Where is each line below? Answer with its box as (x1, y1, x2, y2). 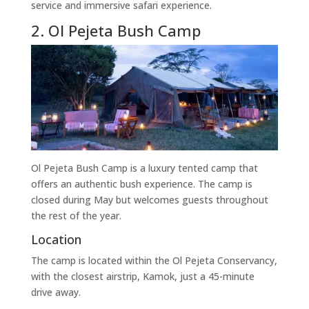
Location (30, 231, 81, 248)
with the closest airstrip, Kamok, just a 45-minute (30, 270, 255, 283)
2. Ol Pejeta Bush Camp (30, 19, 201, 41)
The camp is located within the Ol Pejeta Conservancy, (30, 254, 277, 268)
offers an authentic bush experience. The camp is (30, 177, 252, 191)
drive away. (30, 286, 81, 299)
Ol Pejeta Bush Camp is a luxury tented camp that (30, 161, 258, 175)
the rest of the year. (30, 209, 121, 223)
